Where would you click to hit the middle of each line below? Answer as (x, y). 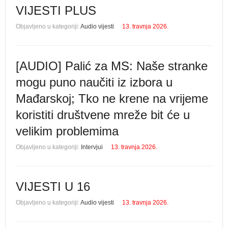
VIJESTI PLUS (56, 10)
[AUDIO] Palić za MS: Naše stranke (112, 66)
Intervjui (92, 147)
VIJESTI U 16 (53, 187)
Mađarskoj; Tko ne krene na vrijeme (112, 98)
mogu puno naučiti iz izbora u (94, 82)
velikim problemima (67, 131)
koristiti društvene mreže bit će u (103, 115)
